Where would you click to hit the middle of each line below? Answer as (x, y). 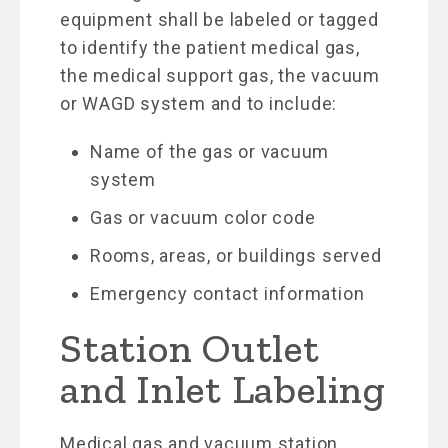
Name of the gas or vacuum (210, 151)
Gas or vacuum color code (203, 217)
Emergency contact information (227, 293)
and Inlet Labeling (223, 388)
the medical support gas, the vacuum (220, 75)
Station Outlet (190, 347)
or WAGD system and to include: (199, 103)
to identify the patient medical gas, (210, 47)
